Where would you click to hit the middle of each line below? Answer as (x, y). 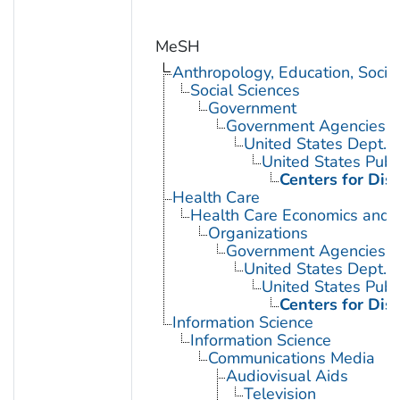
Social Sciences (245, 90)
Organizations (258, 233)
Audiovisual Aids (287, 375)
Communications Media (291, 358)
